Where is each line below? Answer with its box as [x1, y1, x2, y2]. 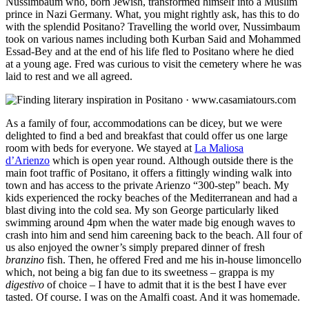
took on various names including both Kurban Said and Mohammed [6, 32, 301, 45]
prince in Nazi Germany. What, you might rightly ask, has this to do [6, 8, 299, 20]
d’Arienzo [6, 154, 50, 166]
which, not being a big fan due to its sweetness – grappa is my [6, 266, 275, 278]
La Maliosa [195, 141, 243, 154]
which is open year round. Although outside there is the [50, 154, 293, 166]
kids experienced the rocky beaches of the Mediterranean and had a [6, 191, 297, 203]
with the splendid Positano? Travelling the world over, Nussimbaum [6, 20, 300, 32]
